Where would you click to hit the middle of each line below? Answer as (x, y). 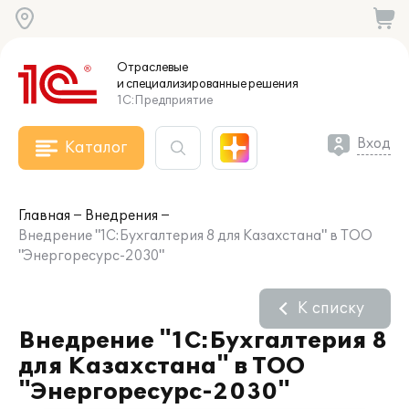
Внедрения (121, 216)
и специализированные (182, 84)
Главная (44, 216)
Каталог (96, 148)
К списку (331, 309)
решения (273, 84)
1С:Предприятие (165, 100)
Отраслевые (152, 68)
